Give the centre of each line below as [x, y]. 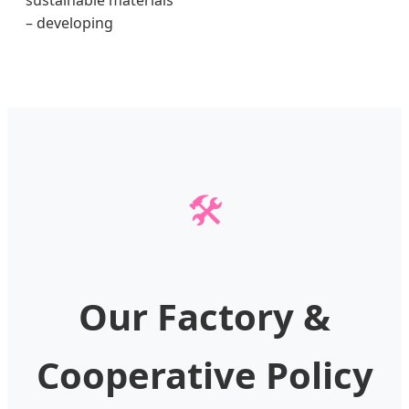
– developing [69, 23]
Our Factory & [204, 317]
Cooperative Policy [204, 375]
